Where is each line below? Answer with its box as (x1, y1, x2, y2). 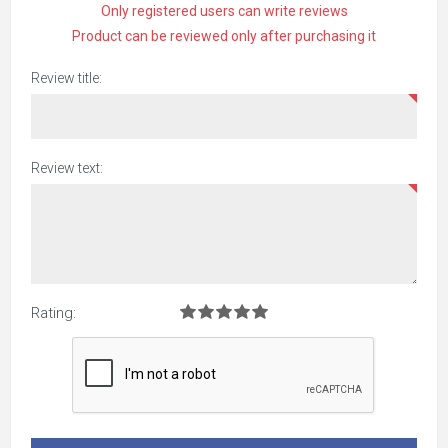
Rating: (31, 304, 76, 322)
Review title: (31, 70, 102, 86)
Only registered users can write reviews (100, 3, 348, 19)
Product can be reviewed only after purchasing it (72, 28, 376, 44)
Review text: (31, 160, 103, 176)
